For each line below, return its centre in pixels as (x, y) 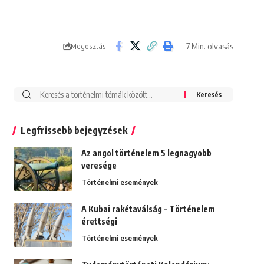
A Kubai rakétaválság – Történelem (148, 209)
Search (45, 95)
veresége (99, 166)
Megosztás (88, 46)
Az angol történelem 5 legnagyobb (146, 153)
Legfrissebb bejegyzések (74, 131)
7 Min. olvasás (210, 46)
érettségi (99, 222)
